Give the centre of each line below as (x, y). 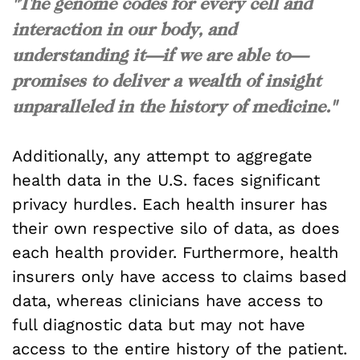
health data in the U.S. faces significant (166, 180)
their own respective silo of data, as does (176, 229)
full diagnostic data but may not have (159, 325)
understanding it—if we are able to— (160, 54)
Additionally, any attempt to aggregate (162, 156)
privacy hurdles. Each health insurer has (170, 205)
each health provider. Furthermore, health (175, 253)
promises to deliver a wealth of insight (166, 80)
